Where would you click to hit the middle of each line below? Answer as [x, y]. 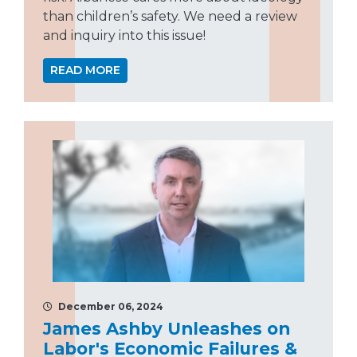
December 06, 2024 [110, 307]
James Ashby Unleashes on [167, 329]
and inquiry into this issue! [124, 36]
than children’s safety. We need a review [170, 17]
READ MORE [85, 71]
